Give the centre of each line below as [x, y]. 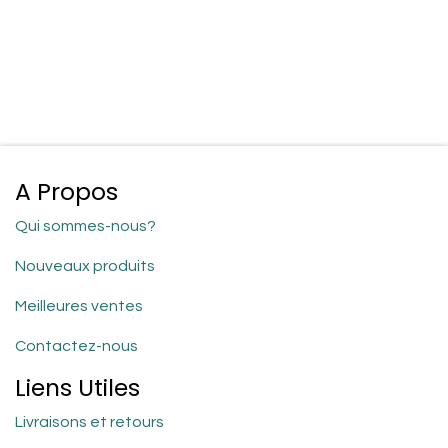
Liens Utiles [77, 388]
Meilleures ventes [79, 306]
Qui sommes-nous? [85, 226]
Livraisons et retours [89, 422]
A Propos [66, 192]
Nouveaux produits [85, 266]
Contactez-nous [76, 346]
